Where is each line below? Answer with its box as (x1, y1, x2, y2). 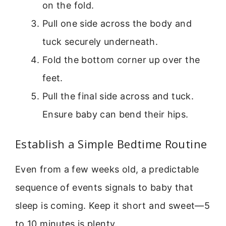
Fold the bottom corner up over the (42, 54, 200, 66)
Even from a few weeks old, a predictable (15, 164, 199, 175)
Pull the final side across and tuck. (42, 91, 194, 102)
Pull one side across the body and (42, 18, 192, 29)
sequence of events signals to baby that (15, 182, 194, 193)
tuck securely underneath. (42, 36, 158, 47)
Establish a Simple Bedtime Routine (15, 136, 207, 152)
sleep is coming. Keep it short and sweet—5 (15, 200, 210, 211)
